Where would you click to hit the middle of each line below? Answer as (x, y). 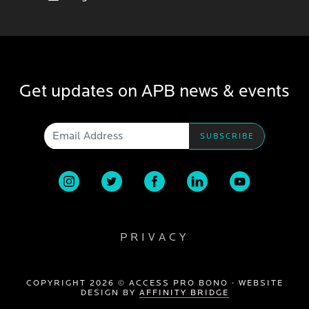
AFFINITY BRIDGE (184, 293)
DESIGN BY (110, 293)
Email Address (151, 130)
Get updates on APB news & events (154, 91)
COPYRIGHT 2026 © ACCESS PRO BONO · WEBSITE (154, 283)
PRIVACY (154, 237)
